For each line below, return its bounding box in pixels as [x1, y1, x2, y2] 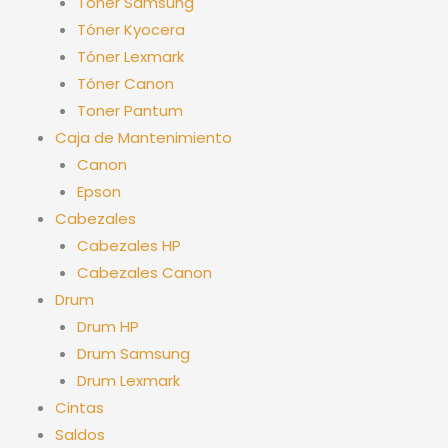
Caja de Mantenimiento [54, 126, 232, 148]
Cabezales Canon [77, 261, 213, 283]
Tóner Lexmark [77, 45, 185, 67]
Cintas [54, 396, 104, 418]
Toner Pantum [77, 99, 184, 121]
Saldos [54, 423, 105, 445]
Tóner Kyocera [77, 18, 186, 40]
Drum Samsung [77, 342, 191, 364]
